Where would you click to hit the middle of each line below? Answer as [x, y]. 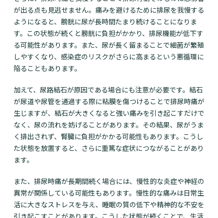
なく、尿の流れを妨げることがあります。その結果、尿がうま [109, 125]
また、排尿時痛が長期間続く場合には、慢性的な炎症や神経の [109, 181]
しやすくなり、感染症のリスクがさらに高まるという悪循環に [109, 57]
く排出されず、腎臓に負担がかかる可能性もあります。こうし [109, 136]
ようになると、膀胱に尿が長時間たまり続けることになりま [105, 22]
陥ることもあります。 [47, 68]
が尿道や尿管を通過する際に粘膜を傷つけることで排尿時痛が [109, 101]
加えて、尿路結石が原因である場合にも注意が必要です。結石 [108, 90]
